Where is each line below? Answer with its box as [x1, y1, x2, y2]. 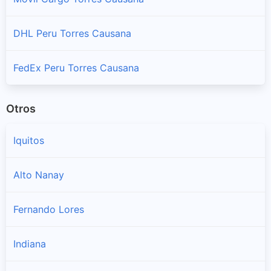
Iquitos [13, 134, 44, 147]
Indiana [13, 238, 46, 250]
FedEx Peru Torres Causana [13, 61, 139, 74]
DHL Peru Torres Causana [13, 27, 131, 39]
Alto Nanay [13, 169, 64, 181]
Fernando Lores [13, 203, 84, 216]
